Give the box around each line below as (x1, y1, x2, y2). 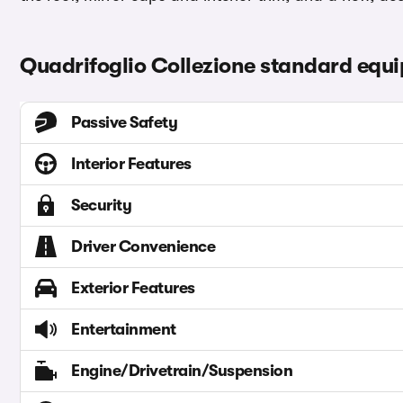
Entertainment (71, 320, 176, 339)
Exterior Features (71, 279, 195, 298)
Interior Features (71, 155, 192, 174)
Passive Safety (71, 113, 177, 132)
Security (71, 196, 131, 215)
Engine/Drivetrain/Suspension (71, 362, 292, 381)
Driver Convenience (71, 237, 215, 256)
